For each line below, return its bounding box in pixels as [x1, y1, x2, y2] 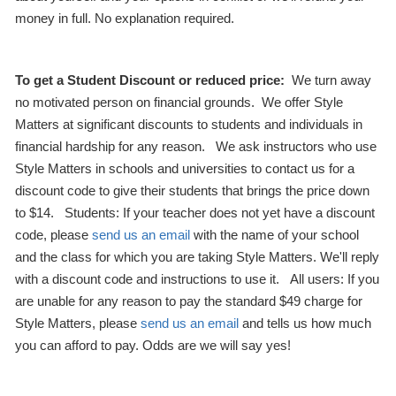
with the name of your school [189, 227, 359, 243]
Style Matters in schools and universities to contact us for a [14, 161, 354, 177]
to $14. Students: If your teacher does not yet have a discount [14, 205, 375, 221]
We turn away [291, 72, 371, 88]
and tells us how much [238, 316, 371, 331]
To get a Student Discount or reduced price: [14, 72, 292, 88]
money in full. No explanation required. [14, 11, 234, 27]
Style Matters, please [14, 316, 141, 331]
